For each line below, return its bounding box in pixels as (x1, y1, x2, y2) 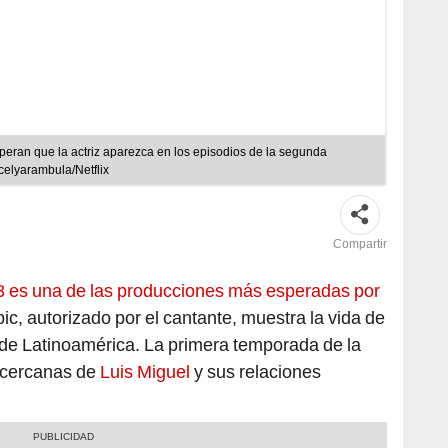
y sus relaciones (190, 360, 321, 382)
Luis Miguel (96, 360, 190, 382)
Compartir (333, 236, 387, 251)
